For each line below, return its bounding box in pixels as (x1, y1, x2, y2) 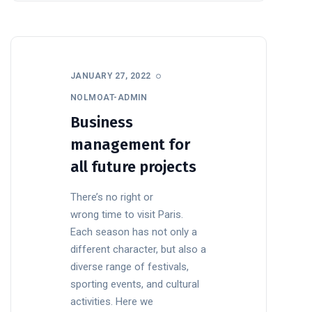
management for (70, 134, 190, 154)
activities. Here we (70, 295, 153, 308)
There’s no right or (70, 190, 153, 203)
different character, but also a (70, 242, 206, 256)
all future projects (70, 157, 196, 176)
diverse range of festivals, (70, 260, 189, 273)
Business (70, 112, 133, 132)
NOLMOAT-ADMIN (70, 92, 148, 102)
